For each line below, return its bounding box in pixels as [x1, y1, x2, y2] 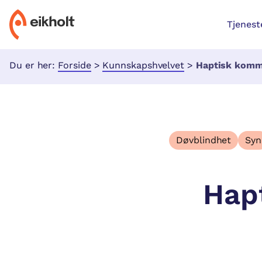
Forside [58, 60, 91, 71]
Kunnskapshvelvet [102, 60, 185, 71]
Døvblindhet [176, 135, 232, 146]
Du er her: [9, 60, 58, 71]
